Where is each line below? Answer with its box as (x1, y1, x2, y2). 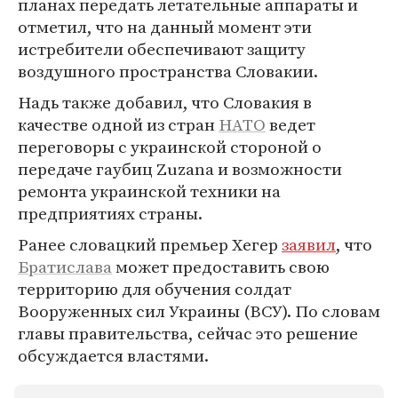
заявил (282, 233, 336, 256)
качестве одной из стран (18, 113, 219, 136)
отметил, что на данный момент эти (18, 15, 312, 38)
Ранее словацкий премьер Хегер (18, 233, 282, 256)
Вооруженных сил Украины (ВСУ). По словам (18, 299, 380, 322)
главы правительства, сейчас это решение (18, 322, 358, 345)
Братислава (18, 255, 112, 278)
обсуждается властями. (18, 344, 209, 367)
